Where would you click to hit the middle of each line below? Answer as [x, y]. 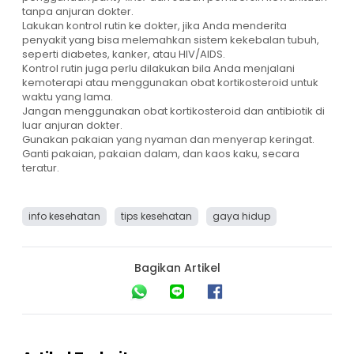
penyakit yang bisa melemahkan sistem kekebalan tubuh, [171, 40]
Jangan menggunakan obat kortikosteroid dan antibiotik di [173, 111]
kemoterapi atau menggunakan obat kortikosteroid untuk [170, 82]
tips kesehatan [156, 216]
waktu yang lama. [68, 96]
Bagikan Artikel [177, 267]
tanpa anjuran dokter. [78, 11]
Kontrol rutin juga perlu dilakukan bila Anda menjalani [158, 68]
